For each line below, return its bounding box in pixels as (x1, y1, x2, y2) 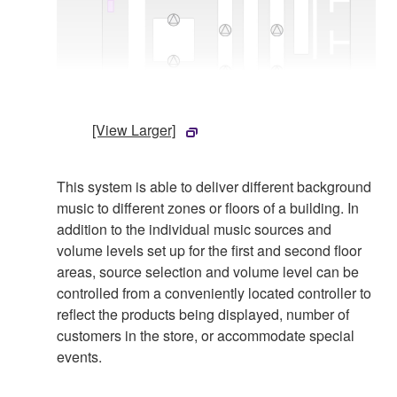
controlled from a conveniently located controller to (57, 283, 371, 304)
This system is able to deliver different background (57, 176, 371, 198)
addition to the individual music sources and (57, 219, 331, 240)
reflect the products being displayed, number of (57, 304, 349, 325)
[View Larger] (92, 120, 175, 141)
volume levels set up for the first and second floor (57, 240, 362, 261)
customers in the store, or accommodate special (57, 325, 354, 346)
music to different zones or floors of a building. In (57, 198, 359, 219)
